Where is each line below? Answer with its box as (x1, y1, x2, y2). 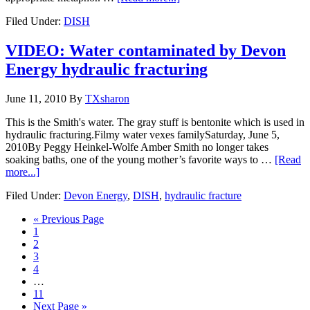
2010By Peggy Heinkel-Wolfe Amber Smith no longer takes (6, 140, 268, 153)
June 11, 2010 (6, 92, 66, 104)
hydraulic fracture (165, 189, 241, 201)
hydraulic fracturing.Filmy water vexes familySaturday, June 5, (6, 128, 280, 140)
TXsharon (85, 92, 129, 104)
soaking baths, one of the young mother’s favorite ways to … (6, 153, 275, 165)
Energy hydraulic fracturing (6, 60, 208, 79)
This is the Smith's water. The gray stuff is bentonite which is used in (6, 116, 304, 128)
